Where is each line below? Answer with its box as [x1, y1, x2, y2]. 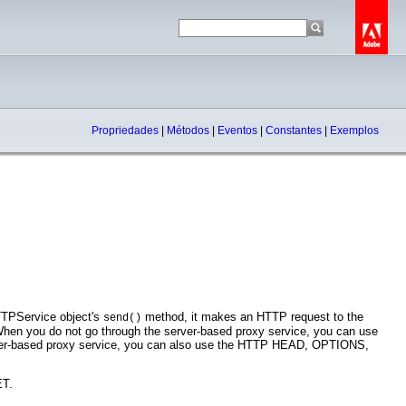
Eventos [217, 124, 260, 137]
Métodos [167, 124, 212, 137]
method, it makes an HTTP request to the [141, 310, 363, 324]
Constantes [266, 124, 324, 137]
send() [103, 312, 141, 324]
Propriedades [92, 124, 161, 137]
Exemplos [330, 124, 379, 137]
